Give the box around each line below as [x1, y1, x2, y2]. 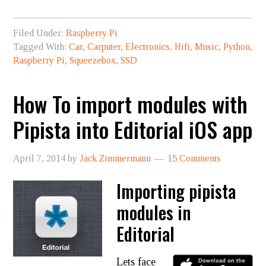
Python [223, 42, 251, 52]
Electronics [125, 42, 170, 52]
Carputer [87, 42, 121, 52]
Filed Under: [13, 28, 66, 38]
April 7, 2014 [13, 153, 66, 163]
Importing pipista [116, 178, 236, 204]
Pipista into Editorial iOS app [13, 113, 253, 145]
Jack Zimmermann [80, 153, 151, 163]
